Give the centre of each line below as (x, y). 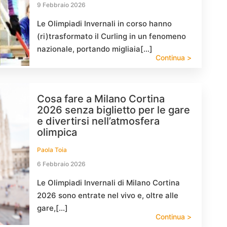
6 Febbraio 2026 (61, 164)
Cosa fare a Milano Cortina (101, 99)
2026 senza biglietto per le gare (113, 110)
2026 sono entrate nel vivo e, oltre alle (108, 195)
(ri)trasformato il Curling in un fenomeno (111, 36)
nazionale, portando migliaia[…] (95, 49)
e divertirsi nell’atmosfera (98, 121)
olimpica (57, 132)
